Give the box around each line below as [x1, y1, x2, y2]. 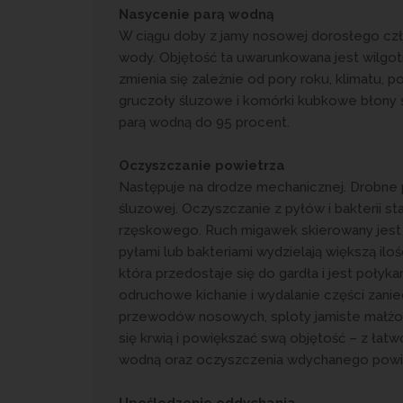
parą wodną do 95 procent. [119, 113, 290, 130]
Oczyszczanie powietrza [119, 157, 285, 174]
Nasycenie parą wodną [119, 5, 274, 22]
